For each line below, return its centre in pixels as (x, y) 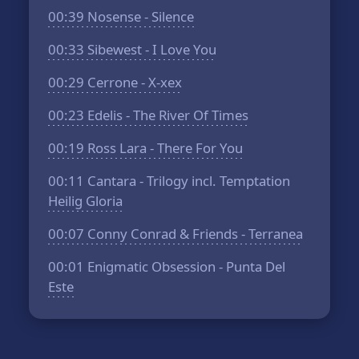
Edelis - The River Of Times (167, 115)
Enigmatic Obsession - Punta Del (185, 266)
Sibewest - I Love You (151, 49)
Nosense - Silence (139, 16)
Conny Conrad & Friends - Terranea (194, 234)
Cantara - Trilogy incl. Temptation (188, 181)
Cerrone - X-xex (133, 82)
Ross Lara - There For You (164, 148)
